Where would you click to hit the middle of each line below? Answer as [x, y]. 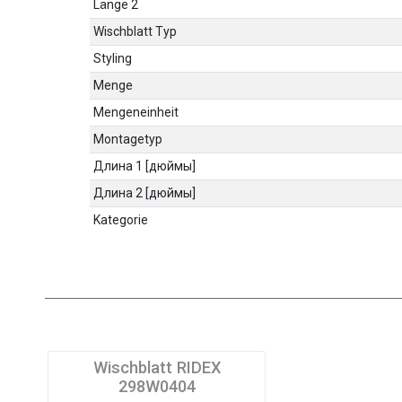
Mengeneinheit [136, 113]
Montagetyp [128, 140]
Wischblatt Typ [135, 32]
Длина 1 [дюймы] [145, 166]
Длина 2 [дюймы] [145, 193]
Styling [113, 59]
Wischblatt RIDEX [157, 368]
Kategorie [121, 220]
